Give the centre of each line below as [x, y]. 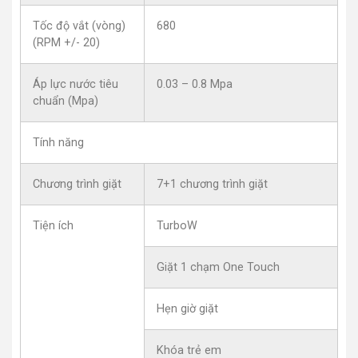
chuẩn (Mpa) [66, 101]
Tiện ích [53, 225]
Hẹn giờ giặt [187, 308]
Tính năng [60, 142]
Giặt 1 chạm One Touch [218, 267]
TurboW [177, 225]
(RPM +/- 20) [66, 42]
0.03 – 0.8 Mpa [195, 84]
